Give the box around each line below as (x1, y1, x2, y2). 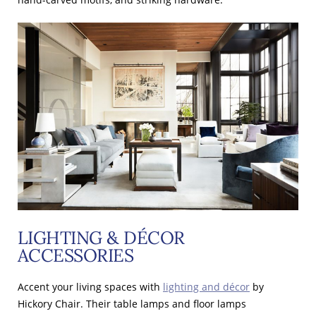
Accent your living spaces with (18, 280, 160, 294)
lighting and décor (163, 280, 250, 294)
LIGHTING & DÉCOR (18, 226, 185, 250)
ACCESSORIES (18, 244, 134, 267)
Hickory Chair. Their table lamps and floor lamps (18, 297, 246, 311)
